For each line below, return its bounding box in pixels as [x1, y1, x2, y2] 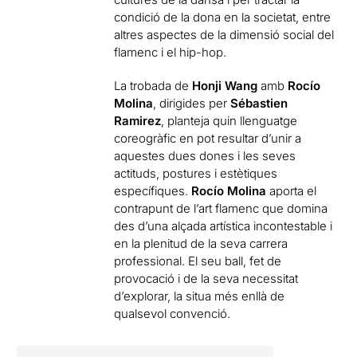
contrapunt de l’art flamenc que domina [114, 200, 328, 216]
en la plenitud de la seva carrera [114, 235, 288, 251]
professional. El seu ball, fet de [114, 253, 282, 269]
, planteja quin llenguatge [161, 112, 298, 128]
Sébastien [230, 95, 288, 111]
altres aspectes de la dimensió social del [114, 26, 335, 42]
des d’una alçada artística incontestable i [114, 218, 333, 233]
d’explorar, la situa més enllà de [114, 288, 285, 304]
